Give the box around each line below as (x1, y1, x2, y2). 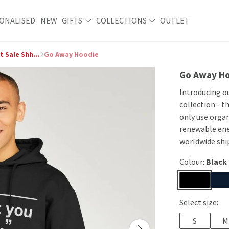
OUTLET (159, 15, 190, 26)
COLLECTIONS (96, 15, 148, 26)
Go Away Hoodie (44, 50, 99, 59)
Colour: (179, 156, 206, 167)
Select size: (179, 197, 218, 208)
